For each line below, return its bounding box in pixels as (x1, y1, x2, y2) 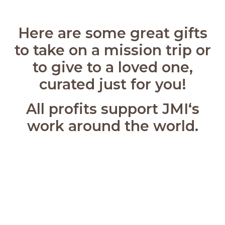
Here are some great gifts (18, 24, 207, 42)
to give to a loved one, (32, 58, 193, 76)
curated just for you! (39, 75, 186, 93)
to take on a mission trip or (14, 41, 211, 59)
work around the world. (27, 117, 198, 135)
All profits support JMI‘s (26, 99, 199, 118)
